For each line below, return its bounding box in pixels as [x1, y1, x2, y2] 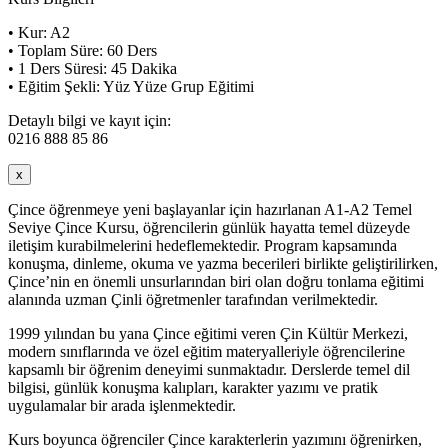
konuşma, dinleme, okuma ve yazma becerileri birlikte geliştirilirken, [8, 254, 438, 272]
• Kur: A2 [8, 23, 70, 41]
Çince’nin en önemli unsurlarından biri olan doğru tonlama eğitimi [8, 272, 424, 290]
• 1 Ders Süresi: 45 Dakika [8, 59, 177, 77]
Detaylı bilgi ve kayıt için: [8, 111, 171, 129]
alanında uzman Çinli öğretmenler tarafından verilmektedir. [8, 290, 378, 308]
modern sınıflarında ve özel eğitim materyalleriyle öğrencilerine [8, 342, 405, 360]
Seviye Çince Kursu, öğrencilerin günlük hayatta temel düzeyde [8, 218, 410, 236]
